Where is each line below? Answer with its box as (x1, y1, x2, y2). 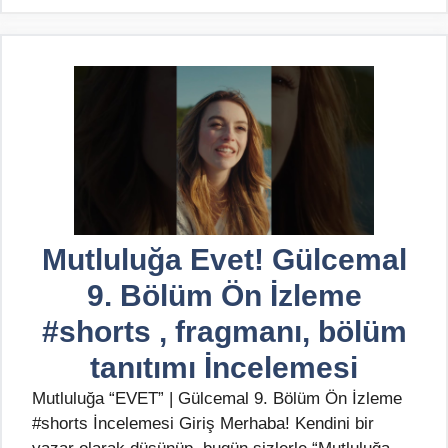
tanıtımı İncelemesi (90, 351, 358, 384)
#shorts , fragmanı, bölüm (41, 315, 407, 348)
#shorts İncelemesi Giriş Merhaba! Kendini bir (32, 414, 374, 433)
